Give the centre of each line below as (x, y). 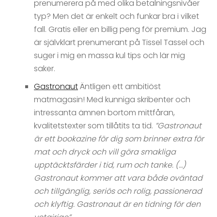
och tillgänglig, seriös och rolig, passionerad (118, 191)
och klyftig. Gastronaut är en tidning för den (117, 204)
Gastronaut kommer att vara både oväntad (118, 178)
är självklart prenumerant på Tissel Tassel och (119, 42)
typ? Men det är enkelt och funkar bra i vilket (116, 16)
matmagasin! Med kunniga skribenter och (112, 99)
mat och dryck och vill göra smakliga (105, 152)
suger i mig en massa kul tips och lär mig (109, 55)
